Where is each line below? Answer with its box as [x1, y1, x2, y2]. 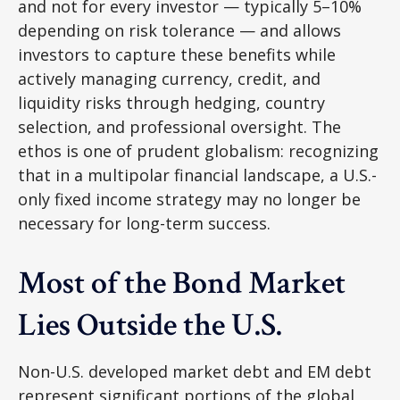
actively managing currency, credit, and [18, 68, 321, 89]
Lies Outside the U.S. [18, 304, 288, 346]
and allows [255, 20, 341, 41]
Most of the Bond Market [18, 262, 346, 304]
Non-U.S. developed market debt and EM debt [18, 361, 371, 382]
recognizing [288, 140, 379, 162]
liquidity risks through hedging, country [18, 92, 325, 113]
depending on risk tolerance [18, 20, 239, 41]
